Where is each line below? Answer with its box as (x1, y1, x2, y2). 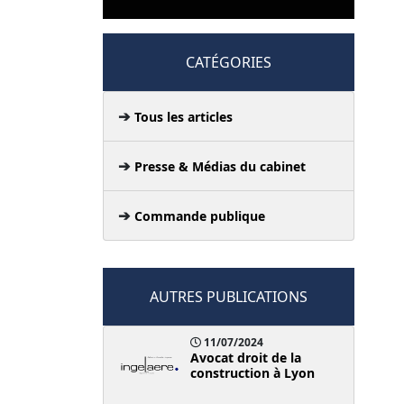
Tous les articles (134, 107, 233, 125)
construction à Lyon (190, 363, 315, 381)
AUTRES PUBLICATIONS (150, 286, 308, 307)
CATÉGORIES (186, 51, 271, 72)
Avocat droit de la (190, 348, 301, 366)
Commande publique (134, 207, 265, 225)
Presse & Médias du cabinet (134, 157, 306, 175)
